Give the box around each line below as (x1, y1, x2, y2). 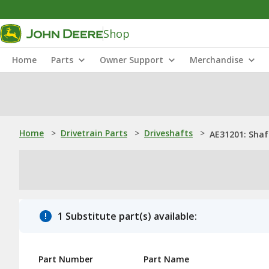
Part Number (38, 253, 93, 265)
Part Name (144, 253, 189, 265)
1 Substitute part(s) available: (58, 210, 197, 223)
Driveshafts (144, 127, 193, 139)
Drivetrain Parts (61, 127, 127, 139)
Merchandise (190, 54, 243, 65)
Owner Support (100, 54, 163, 65)
